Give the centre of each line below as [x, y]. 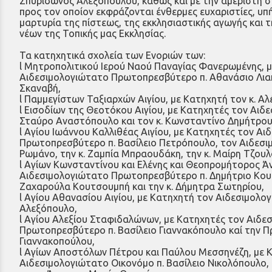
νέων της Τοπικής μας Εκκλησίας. [93, 33]
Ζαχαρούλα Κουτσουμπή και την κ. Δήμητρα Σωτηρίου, [142, 186]
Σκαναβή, [40, 88]
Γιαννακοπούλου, [57, 241]
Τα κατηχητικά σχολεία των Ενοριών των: [112, 55]
